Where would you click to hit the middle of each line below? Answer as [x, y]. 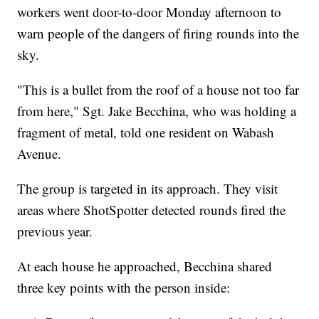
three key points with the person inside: [124, 288]
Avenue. [40, 154]
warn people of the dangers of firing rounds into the [158, 33]
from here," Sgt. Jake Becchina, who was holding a [157, 111]
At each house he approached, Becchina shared [145, 266]
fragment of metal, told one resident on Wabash [146, 132]
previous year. [55, 231]
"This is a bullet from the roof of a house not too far [158, 90]
